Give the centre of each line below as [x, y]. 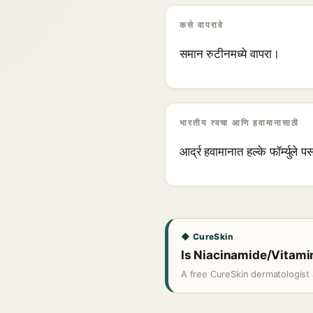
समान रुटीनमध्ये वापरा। [230, 54]
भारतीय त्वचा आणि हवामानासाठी [239, 123]
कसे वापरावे [202, 25]
